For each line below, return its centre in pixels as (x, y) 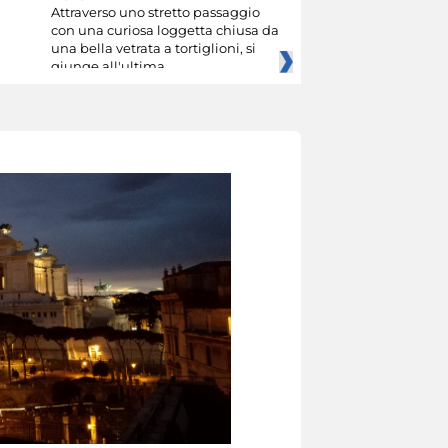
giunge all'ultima (107, 66)
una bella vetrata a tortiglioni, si (153, 48)
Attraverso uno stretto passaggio (155, 12)
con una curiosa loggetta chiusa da (164, 30)
